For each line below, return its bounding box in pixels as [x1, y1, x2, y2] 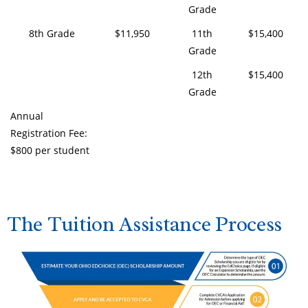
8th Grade [28, 27, 75, 41]
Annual [10, 109, 43, 123]
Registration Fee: [10, 126, 87, 140]
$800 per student [10, 144, 89, 157]
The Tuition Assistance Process [7, 211, 282, 238]
